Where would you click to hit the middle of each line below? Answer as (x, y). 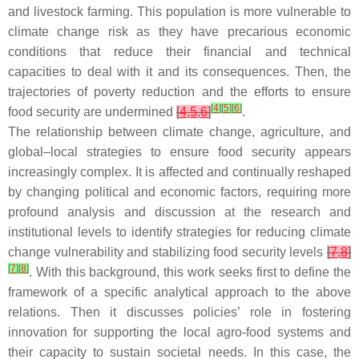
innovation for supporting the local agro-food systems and (179, 332)
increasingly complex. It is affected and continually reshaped (179, 172)
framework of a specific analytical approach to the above (179, 292)
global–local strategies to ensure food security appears (179, 152)
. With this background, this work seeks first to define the (190, 272)
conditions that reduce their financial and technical (179, 52)
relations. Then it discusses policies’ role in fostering (179, 312)
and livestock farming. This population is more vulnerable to (179, 12)
